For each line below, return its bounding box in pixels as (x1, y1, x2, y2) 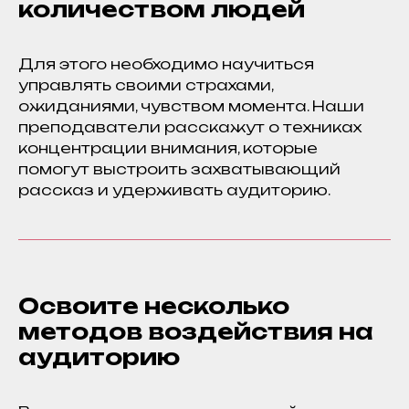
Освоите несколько (18, 292, 289, 320)
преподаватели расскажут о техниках (18, 118, 362, 136)
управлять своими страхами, (18, 76, 273, 94)
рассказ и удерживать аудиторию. (18, 181, 330, 199)
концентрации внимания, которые (18, 139, 318, 157)
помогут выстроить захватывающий (18, 160, 341, 178)
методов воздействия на (18, 318, 373, 345)
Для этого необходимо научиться (18, 55, 314, 73)
